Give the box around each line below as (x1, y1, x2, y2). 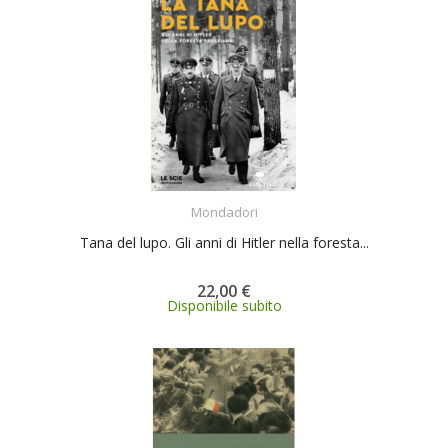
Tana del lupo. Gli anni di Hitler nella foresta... (79, 232, 369, 252)
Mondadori (190, 202, 258, 221)
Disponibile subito (166, 295, 282, 315)
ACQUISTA (212, 190, 272, 208)
